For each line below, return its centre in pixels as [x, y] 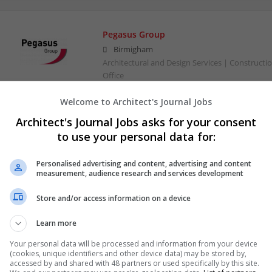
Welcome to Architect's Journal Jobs [136, 102]
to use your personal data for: [136, 137]
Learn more [56, 223]
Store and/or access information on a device [114, 198]
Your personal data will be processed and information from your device [134, 244]
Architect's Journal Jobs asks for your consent [136, 122]
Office [113, 75]
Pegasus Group [134, 34]
